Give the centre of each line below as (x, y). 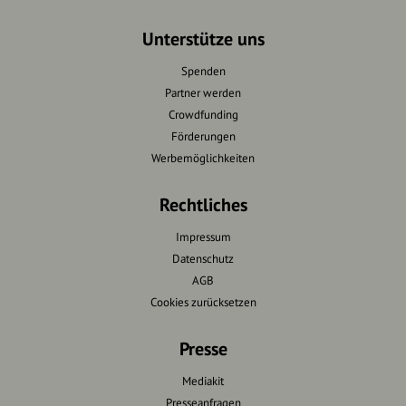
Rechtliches (203, 205)
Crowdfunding (203, 115)
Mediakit (203, 381)
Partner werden (203, 93)
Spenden (203, 71)
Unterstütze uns (203, 39)
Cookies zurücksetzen (203, 302)
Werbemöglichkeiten (203, 158)
